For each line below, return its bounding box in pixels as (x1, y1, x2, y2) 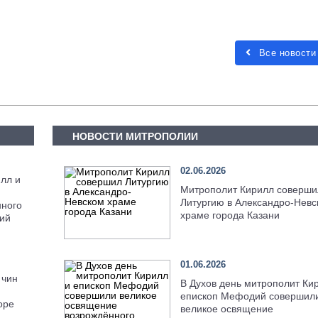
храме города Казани (180, 209, 280, 221)
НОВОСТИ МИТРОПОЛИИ (72, 131, 199, 143)
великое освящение (180, 303, 273, 315)
